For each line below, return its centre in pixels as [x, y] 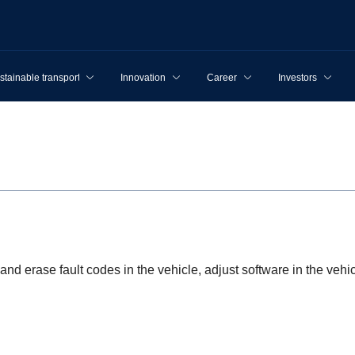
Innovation [143, 78]
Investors [298, 78]
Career [222, 78]
